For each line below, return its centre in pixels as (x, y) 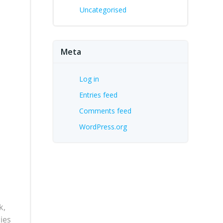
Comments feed (105, 111)
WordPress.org (103, 127)
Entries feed (98, 95)
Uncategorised (103, 10)
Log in (89, 79)
